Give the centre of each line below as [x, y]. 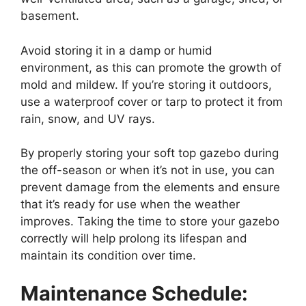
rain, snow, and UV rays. [88, 119]
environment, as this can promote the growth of [151, 67]
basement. [50, 16]
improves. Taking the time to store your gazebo [150, 222]
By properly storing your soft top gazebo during [150, 153]
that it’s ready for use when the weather [130, 205]
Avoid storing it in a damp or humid [116, 50]
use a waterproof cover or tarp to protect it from [152, 101]
